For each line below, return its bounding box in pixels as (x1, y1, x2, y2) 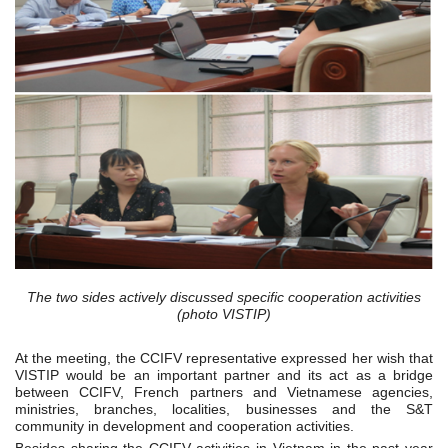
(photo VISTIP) (177, 306, 271, 323)
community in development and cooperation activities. (15, 418, 354, 435)
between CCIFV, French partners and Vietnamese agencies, (15, 384, 433, 401)
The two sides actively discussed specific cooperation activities (27, 289, 421, 306)
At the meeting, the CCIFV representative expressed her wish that (15, 350, 433, 367)
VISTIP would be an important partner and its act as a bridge (15, 367, 433, 384)
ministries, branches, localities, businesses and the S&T (15, 401, 433, 418)
